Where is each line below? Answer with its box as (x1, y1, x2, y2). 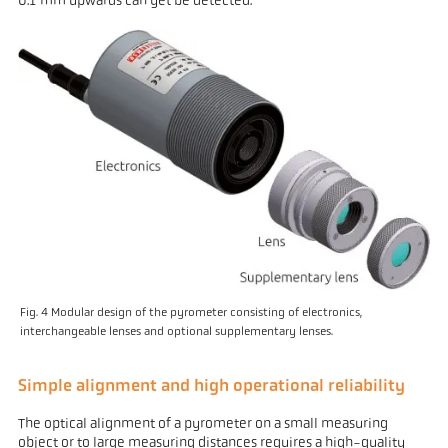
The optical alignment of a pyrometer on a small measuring (17, 416, 388, 432)
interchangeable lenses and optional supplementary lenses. (20, 325, 334, 338)
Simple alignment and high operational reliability (17, 378, 405, 396)
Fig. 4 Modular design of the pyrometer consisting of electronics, (20, 306, 363, 319)
